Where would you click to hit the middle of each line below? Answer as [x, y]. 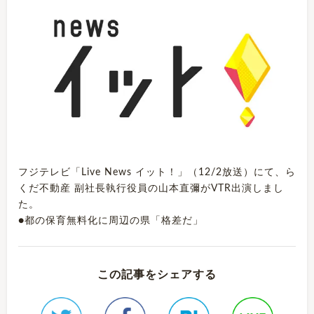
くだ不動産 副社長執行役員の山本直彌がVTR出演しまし [151, 188]
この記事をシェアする [157, 274]
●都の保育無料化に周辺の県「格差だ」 [111, 220]
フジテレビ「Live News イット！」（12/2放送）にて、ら [157, 172]
